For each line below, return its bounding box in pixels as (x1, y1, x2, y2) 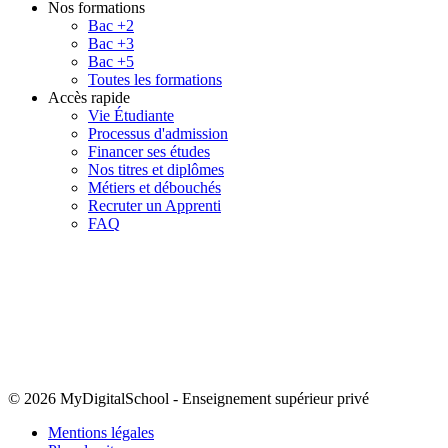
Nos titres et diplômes (88, 160, 224, 178)
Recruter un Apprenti (88, 196, 221, 214)
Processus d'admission (88, 124, 228, 142)
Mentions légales (48, 423, 154, 441)
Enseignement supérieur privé (182, 389, 369, 407)
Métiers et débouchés (88, 178, 221, 196)
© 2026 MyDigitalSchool (8, 389, 169, 407)
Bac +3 (88, 34, 134, 52)
